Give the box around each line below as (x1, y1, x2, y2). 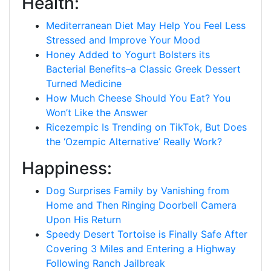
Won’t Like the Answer (46, 106, 148, 119)
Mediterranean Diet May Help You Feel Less (46, 19, 246, 31)
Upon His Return (46, 214, 121, 226)
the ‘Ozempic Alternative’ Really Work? (46, 135, 222, 148)
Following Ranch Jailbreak (46, 257, 165, 269)
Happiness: (22, 158, 112, 178)
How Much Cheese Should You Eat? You (46, 92, 230, 104)
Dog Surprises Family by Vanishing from (46, 184, 229, 197)
